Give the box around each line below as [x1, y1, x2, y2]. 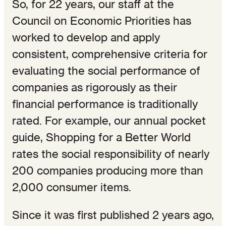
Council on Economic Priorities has [12, 14, 191, 27]
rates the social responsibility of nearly [12, 147, 209, 160]
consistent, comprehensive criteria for [12, 47, 207, 61]
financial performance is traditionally [12, 97, 198, 110]
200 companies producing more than [12, 163, 203, 177]
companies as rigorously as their [12, 80, 177, 94]
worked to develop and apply [12, 30, 160, 44]
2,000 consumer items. [12, 180, 131, 194]
